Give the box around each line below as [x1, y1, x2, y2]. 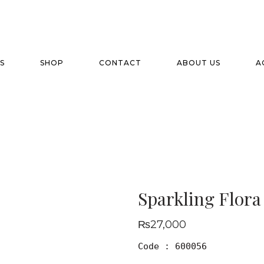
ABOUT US [177, 58, 220, 67]
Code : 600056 [138, 241, 207, 252]
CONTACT [99, 58, 141, 67]
